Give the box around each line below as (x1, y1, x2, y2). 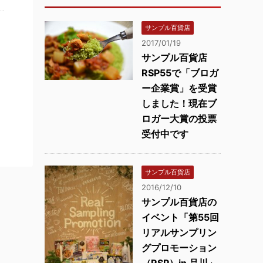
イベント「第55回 (141, 211, 219, 223)
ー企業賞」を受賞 (141, 82, 217, 94)
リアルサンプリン (141, 227, 217, 238)
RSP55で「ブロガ (141, 67, 218, 79)
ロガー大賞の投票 (141, 113, 217, 124)
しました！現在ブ (141, 97, 217, 109)
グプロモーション (141, 242, 217, 254)
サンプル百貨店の (141, 196, 217, 208)
